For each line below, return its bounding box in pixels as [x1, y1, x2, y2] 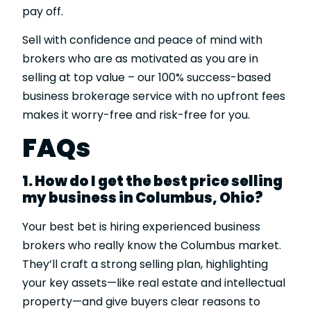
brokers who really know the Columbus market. [22, 237, 281, 253]
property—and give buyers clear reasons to [22, 293, 260, 310]
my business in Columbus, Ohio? [22, 187, 263, 208]
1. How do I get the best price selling [22, 171, 283, 191]
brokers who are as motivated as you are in [22, 51, 258, 67]
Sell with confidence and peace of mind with [22, 32, 262, 49]
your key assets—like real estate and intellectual [22, 274, 285, 291]
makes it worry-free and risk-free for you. [22, 107, 250, 124]
